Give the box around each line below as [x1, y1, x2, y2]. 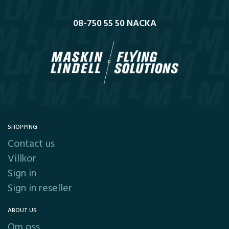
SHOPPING [8, 122, 37, 132]
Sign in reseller [8, 180, 72, 197]
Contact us [8, 136, 55, 152]
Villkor [8, 151, 36, 167]
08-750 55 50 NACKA [73, 16, 156, 31]
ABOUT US [8, 205, 37, 216]
